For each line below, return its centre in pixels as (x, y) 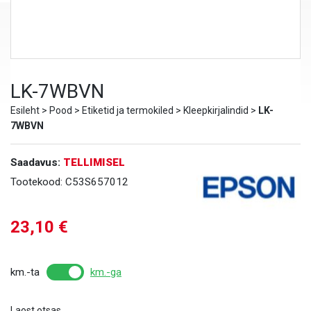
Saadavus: (37, 163)
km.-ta (25, 272)
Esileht (25, 111)
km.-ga (106, 272)
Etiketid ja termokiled (128, 111)
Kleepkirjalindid (216, 111)
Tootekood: (38, 182)
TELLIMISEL (94, 163)
